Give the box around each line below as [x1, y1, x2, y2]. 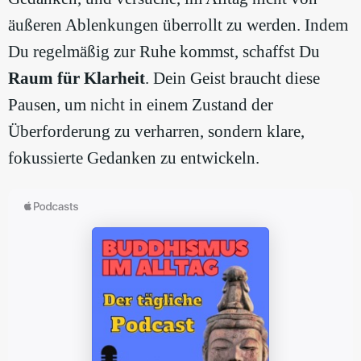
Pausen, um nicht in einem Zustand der [8, 94, 273, 114]
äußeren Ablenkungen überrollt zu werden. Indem [8, 15, 348, 35]
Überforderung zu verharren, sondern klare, [8, 121, 305, 141]
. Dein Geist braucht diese [145, 68, 320, 88]
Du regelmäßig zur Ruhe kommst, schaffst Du [8, 41, 320, 61]
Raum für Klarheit [8, 68, 145, 88]
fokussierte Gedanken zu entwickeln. [8, 147, 259, 168]
